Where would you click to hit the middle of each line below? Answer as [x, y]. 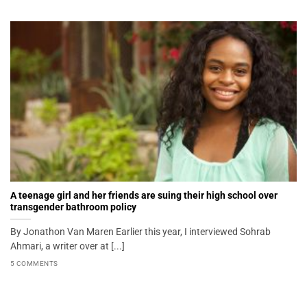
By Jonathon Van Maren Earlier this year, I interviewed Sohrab [140, 232]
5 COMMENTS [34, 263]
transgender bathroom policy [73, 207]
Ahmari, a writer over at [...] [67, 246]
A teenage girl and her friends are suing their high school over [144, 196]
